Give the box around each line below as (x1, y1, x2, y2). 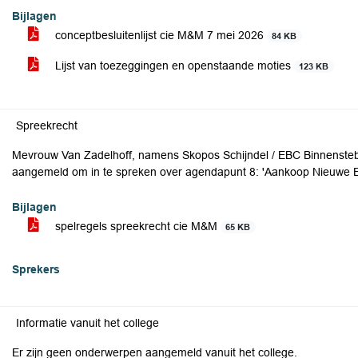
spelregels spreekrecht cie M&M (52, 220, 221, 233)
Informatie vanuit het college (16, 316, 159, 329)
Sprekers (12, 263, 60, 276)
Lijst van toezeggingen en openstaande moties (52, 59, 294, 72)
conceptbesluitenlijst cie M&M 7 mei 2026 (52, 29, 267, 42)
